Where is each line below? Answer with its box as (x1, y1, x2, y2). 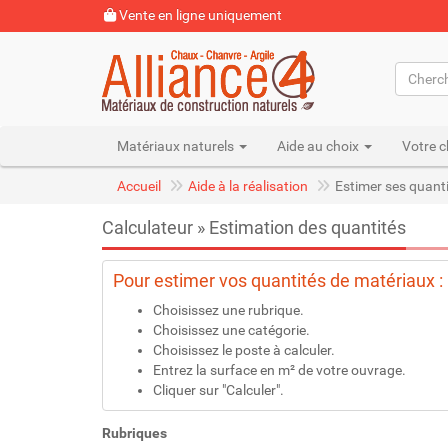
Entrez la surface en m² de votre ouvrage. (153, 362, 406, 378)
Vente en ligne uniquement (116, 7, 282, 23)
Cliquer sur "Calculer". (153, 382, 284, 398)
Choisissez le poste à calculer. (153, 342, 335, 358)
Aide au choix (277, 138, 362, 154)
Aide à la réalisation (188, 178, 308, 194)
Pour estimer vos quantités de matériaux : (113, 270, 443, 291)
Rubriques (102, 425, 167, 441)
